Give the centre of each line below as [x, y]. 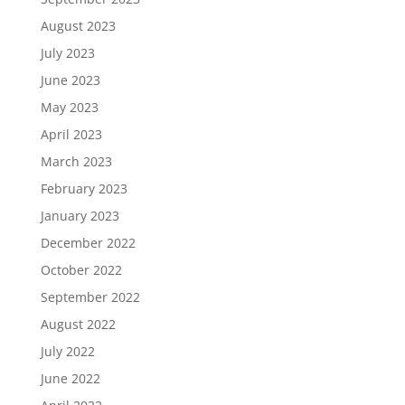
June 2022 [70, 378]
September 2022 [90, 297]
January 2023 [80, 216]
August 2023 [78, 26]
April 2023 [71, 134]
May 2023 [69, 107]
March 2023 [76, 161]
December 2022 [88, 243]
